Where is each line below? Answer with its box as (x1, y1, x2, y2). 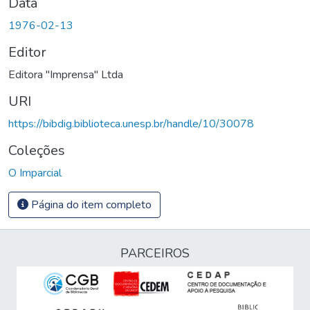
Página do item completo (28, 197, 152, 212)
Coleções (8, 140, 65, 160)
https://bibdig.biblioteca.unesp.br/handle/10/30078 (8, 116, 254, 131)
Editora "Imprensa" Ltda (8, 66, 123, 82)
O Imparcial (8, 165, 62, 181)
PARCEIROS (120, 245, 190, 262)
